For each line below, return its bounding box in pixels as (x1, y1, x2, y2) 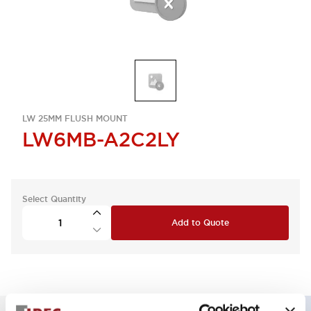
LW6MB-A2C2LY (22, 127, 180, 152)
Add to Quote (171, 217, 229, 228)
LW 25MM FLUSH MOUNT (22, 113, 128, 124)
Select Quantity (22, 194, 86, 205)
